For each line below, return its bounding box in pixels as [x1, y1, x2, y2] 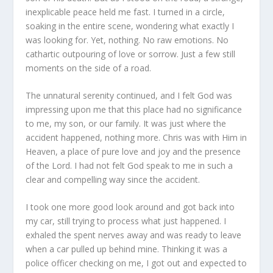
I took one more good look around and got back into [26, 201, 235, 213]
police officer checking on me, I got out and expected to [26, 257, 247, 269]
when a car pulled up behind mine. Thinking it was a [26, 243, 228, 255]
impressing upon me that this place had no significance [26, 104, 243, 116]
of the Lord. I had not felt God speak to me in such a [26, 160, 233, 172]
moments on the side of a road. [26, 62, 152, 74]
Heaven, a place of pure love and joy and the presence [26, 146, 241, 158]
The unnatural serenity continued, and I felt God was [26, 90, 233, 102]
